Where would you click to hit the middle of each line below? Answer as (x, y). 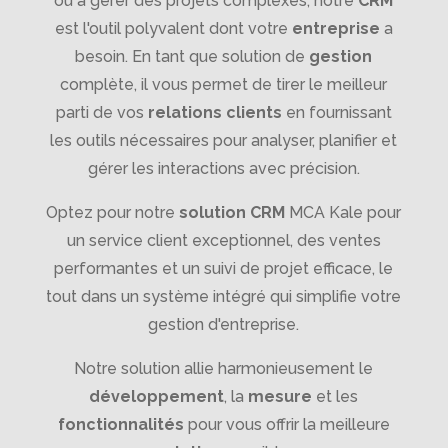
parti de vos (101, 112)
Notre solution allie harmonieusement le (224, 368)
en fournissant (336, 112)
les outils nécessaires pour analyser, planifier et (224, 140)
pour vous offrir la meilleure (286, 424)
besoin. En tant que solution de (192, 56)
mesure (280, 396)
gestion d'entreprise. (224, 324)
